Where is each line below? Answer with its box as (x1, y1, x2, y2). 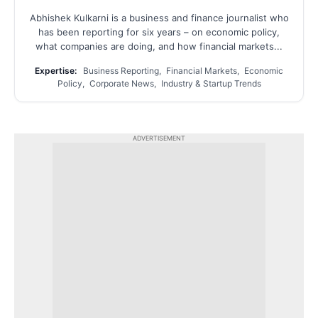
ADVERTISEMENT (133, 133, 185, 142)
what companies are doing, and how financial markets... (35, 40, 283, 52)
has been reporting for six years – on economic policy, (38, 26, 280, 38)
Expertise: (35, 65, 77, 76)
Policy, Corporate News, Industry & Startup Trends (57, 77, 261, 89)
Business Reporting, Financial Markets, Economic (81, 65, 283, 76)
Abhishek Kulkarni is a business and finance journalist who (29, 11, 289, 23)
